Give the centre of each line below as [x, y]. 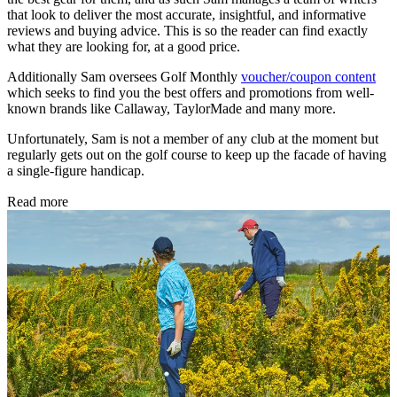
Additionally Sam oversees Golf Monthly [124, 77]
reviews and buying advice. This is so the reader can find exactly [187, 31]
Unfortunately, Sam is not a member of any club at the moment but [193, 139]
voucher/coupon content [308, 77]
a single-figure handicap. [76, 171]
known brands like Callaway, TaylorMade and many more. [171, 109]
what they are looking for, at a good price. [124, 47]
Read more [38, 202]
